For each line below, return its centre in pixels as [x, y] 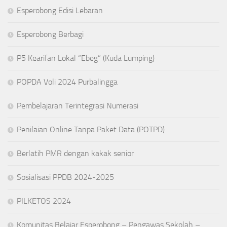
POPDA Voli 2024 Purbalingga [67, 82]
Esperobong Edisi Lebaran [60, 10]
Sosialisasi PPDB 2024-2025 [65, 177]
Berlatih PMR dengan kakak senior [75, 153]
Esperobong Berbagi [50, 34]
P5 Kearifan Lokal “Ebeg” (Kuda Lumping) [86, 58]
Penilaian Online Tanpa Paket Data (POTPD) [91, 129]
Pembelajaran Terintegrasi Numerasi [78, 105]
